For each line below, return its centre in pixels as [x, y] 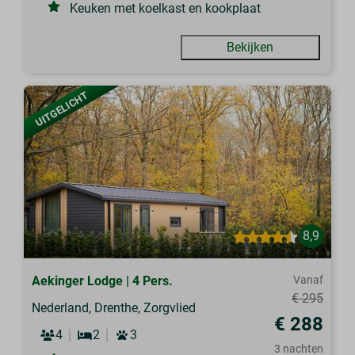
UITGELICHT [62, 109]
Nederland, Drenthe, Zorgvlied [114, 308]
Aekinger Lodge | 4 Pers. [103, 281]
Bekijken [250, 47]
